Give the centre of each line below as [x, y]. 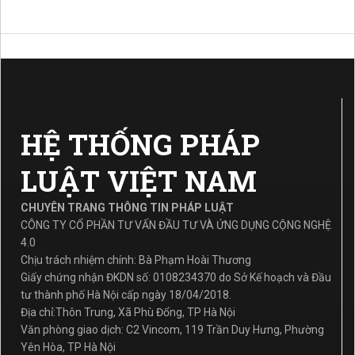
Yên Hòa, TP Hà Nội [68, 347]
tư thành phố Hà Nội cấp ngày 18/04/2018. [126, 294]
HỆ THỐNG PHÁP [140, 144]
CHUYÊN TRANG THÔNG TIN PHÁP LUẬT [127, 207]
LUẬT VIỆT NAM [139, 180]
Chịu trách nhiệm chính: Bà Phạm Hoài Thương [136, 260]
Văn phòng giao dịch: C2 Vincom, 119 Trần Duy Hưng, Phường [172, 329]
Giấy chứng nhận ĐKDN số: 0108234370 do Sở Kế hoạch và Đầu [176, 277]
